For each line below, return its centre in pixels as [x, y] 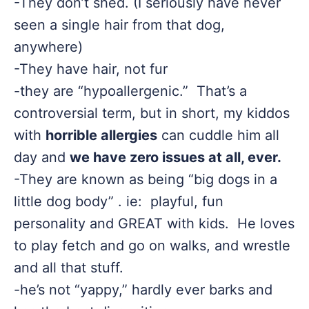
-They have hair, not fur [91, 69]
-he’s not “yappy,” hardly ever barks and [143, 290]
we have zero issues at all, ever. [176, 157]
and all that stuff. [69, 268]
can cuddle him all [218, 135]
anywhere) [48, 47]
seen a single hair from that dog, [119, 25]
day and [42, 157]
